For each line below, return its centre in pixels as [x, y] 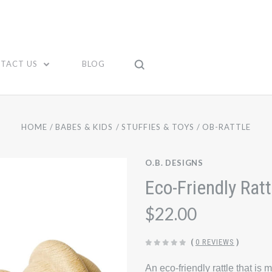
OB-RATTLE [226, 127]
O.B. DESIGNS [175, 163]
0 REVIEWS [215, 242]
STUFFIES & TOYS [158, 127]
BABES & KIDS [84, 127]
